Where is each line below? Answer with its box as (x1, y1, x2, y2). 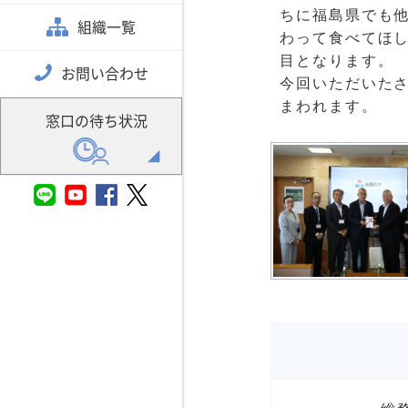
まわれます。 (280, 97, 378, 116)
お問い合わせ (60, 64, 148, 84)
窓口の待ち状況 (46, 111, 148, 131)
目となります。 (280, 51, 394, 70)
